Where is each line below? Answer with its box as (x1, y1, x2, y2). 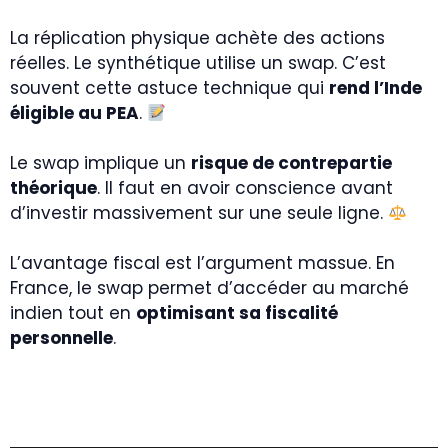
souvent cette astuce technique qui (10, 76, 329, 100)
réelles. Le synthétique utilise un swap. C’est (10, 51, 386, 75)
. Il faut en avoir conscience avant (97, 176, 393, 200)
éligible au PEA (10, 101, 139, 125)
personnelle (10, 326, 113, 350)
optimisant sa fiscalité (136, 301, 338, 325)
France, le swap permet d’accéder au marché (10, 276, 409, 300)
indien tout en (10, 301, 136, 325)
